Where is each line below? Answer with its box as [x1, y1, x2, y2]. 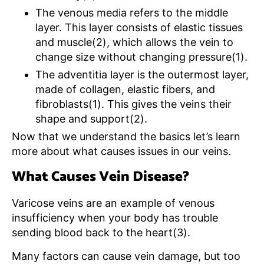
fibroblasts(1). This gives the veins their [35, 97, 232, 110]
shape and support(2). [35, 112, 147, 125]
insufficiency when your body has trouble [12, 211, 218, 224]
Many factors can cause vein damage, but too [12, 249, 240, 262]
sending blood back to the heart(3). [12, 226, 193, 239]
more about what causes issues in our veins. [12, 144, 231, 157]
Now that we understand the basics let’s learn [12, 130, 240, 143]
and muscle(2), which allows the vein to [35, 35, 233, 48]
